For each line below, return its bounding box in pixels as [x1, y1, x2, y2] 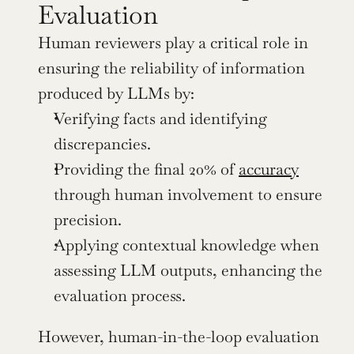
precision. [54, 209, 122, 230]
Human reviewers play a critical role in [38, 32, 308, 53]
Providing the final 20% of [54, 158, 239, 179]
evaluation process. [54, 284, 186, 306]
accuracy [239, 158, 299, 179]
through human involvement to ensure [54, 183, 322, 205]
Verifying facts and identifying [54, 107, 267, 129]
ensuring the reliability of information [38, 57, 305, 78]
